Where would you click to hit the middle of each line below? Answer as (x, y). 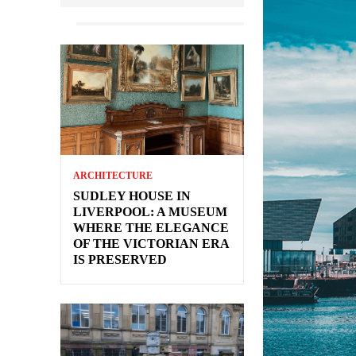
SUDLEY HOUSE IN (132, 196)
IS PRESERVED (120, 260)
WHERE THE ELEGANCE (151, 228)
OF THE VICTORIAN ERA (151, 244)
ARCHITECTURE (113, 176)
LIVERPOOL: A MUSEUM (150, 212)
